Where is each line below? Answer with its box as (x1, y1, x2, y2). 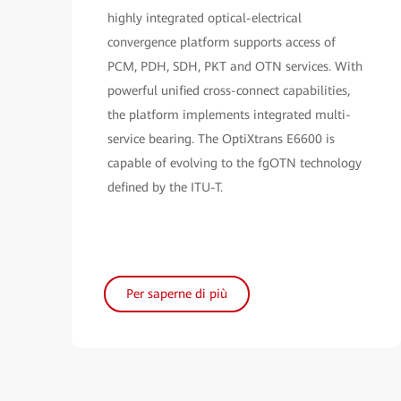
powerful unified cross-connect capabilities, (107, 82, 350, 98)
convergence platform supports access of (107, 34, 336, 49)
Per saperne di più (126, 286, 227, 301)
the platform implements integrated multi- (107, 107, 351, 122)
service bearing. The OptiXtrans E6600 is (107, 131, 335, 146)
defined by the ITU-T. (107, 179, 223, 194)
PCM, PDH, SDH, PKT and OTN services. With (107, 58, 363, 73)
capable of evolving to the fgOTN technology (107, 155, 362, 170)
